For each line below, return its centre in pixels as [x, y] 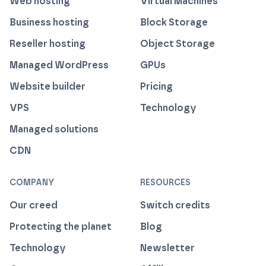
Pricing [156, 87]
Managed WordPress [59, 65]
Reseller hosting [47, 44]
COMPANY [32, 183]
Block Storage [174, 23]
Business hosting [49, 23]
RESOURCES [165, 183]
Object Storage [178, 44]
